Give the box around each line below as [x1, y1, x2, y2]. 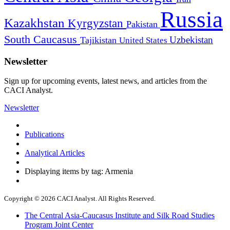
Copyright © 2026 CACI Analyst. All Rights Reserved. [4, 195, 156, 203]
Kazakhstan [4, 15, 68, 30]
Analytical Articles [25, 148, 85, 158]
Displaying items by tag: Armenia [25, 167, 133, 176]
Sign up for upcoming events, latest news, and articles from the [4, 76, 207, 86]
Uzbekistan [169, 34, 213, 45]
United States [119, 35, 169, 45]
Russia [160, 6, 223, 32]
